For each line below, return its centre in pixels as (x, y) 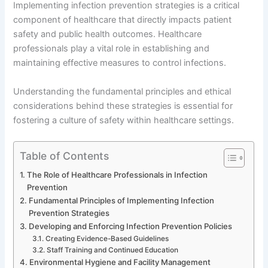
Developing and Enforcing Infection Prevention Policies (131, 226)
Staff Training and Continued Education (112, 250)
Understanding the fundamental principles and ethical (122, 91)
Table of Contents (65, 156)
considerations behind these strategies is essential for (123, 106)
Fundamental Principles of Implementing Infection (122, 200)
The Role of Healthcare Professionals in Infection (118, 174)
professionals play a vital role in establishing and (112, 49)
